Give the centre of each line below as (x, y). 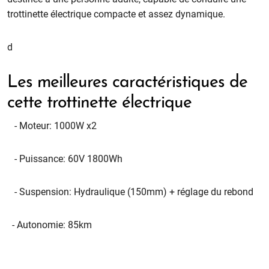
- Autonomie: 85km (50, 225)
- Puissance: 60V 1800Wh (65, 159)
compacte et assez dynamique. (160, 14)
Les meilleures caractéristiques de (128, 83)
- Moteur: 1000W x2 (52, 125)
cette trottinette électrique (102, 103)
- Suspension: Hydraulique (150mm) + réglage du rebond (131, 192)
